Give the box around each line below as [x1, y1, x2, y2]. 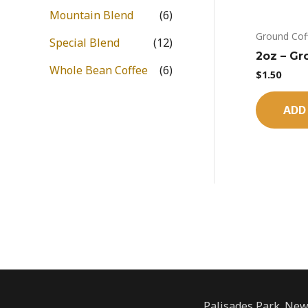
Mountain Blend [49, 7, 133, 23]
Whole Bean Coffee [49, 62, 148, 78]
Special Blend [49, 34, 120, 50]
